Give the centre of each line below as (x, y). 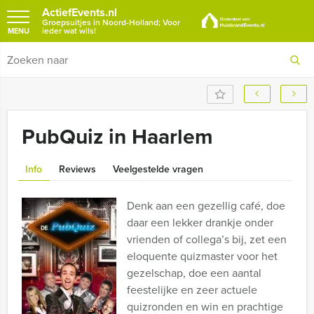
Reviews (77, 169)
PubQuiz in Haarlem (117, 137)
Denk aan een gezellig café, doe (206, 206)
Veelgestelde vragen (158, 169)
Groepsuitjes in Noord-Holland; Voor (111, 22)
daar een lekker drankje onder (200, 223)
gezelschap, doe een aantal (194, 273)
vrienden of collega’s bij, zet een (207, 239)
